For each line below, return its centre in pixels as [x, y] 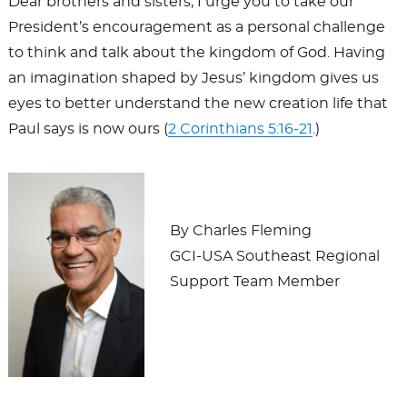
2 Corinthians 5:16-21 [240, 129]
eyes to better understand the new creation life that [198, 103]
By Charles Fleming [240, 230]
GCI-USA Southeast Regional [274, 256]
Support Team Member [254, 281]
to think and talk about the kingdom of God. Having [196, 52]
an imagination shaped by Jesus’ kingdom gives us [193, 78]
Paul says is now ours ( [88, 129]
